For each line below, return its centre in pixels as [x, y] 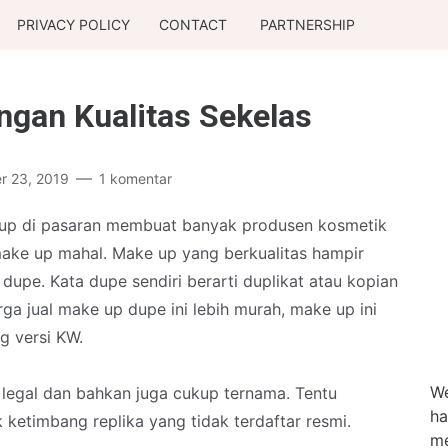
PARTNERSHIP [307, 24]
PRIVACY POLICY [73, 24]
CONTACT [192, 24]
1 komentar [135, 178]
